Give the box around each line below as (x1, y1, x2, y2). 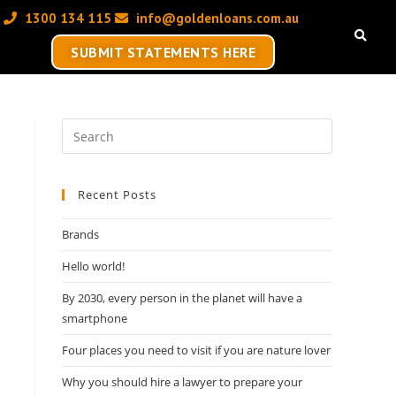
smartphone (62, 310, 127, 327)
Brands (62, 226, 99, 243)
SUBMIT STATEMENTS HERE (71, 43, 256, 62)
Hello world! (62, 258, 125, 275)
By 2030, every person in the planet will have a (62, 290, 302, 307)
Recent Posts (78, 187, 156, 203)
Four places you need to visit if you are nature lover (62, 342, 331, 359)
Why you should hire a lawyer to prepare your (62, 374, 302, 391)
